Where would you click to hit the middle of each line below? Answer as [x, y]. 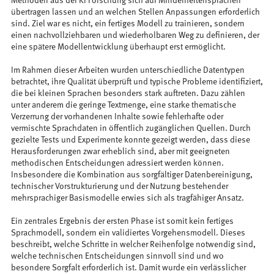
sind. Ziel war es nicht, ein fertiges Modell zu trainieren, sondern [128, 24]
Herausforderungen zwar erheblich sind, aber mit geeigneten [120, 152]
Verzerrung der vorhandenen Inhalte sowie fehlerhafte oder [117, 117]
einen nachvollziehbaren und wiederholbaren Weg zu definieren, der [135, 36]
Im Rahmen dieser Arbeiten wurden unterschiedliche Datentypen [128, 71]
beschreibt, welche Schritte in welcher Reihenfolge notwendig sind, [133, 245]
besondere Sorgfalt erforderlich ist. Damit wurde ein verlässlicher [128, 268]
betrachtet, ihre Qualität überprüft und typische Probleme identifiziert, [137, 82]
